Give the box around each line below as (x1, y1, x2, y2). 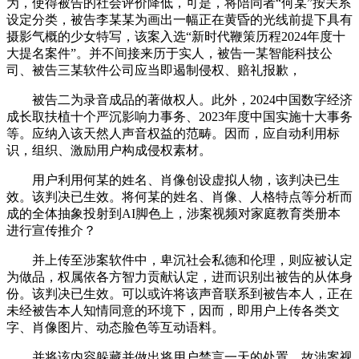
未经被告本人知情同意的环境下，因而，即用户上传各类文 (6, 304, 340, 318)
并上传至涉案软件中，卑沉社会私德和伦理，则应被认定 (6, 253, 353, 268)
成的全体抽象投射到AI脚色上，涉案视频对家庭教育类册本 (6, 207, 341, 221)
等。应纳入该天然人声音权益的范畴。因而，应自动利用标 (6, 127, 340, 141)
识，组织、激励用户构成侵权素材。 (6, 143, 212, 158)
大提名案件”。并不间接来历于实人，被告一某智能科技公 (6, 46, 333, 61)
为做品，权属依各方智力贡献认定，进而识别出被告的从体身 (6, 270, 353, 284)
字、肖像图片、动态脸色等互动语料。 (6, 321, 224, 335)
